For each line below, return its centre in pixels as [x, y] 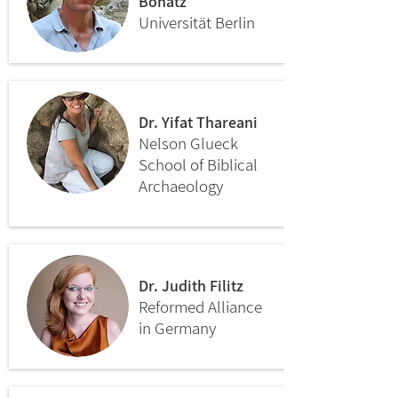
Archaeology [181, 186]
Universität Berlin [197, 22]
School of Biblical [198, 164]
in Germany [177, 328]
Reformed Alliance [200, 306]
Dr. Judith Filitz [191, 286]
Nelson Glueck [188, 143]
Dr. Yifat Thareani [198, 122]
